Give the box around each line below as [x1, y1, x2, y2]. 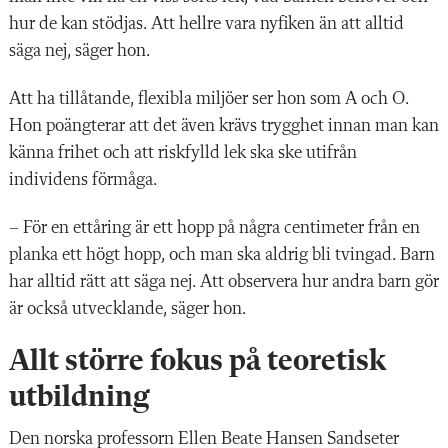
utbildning [9, 382, 150, 413]
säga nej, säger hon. [9, 41, 150, 60]
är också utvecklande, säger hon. [9, 299, 246, 318]
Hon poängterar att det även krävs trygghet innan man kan [9, 116, 439, 135]
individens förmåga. [9, 170, 157, 189]
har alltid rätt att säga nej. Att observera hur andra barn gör [9, 272, 439, 291]
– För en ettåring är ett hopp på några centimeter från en [9, 218, 420, 237]
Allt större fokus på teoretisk [9, 346, 386, 377]
